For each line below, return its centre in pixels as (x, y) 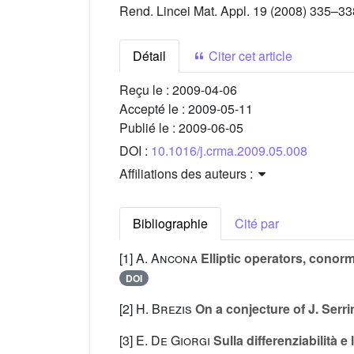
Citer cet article (249, 56)
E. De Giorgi (173, 341)
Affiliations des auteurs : (188, 174)
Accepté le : (154, 109)
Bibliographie (170, 224)
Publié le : (149, 128)
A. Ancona (167, 258)
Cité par (257, 224)
